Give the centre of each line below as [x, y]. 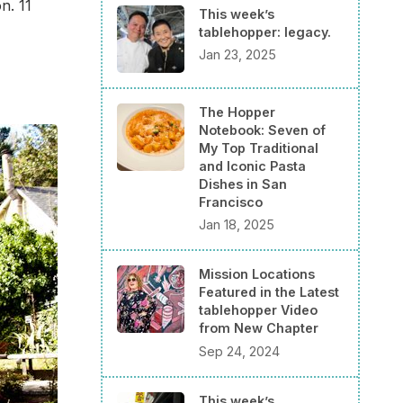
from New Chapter [259, 328]
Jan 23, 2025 [237, 55]
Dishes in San [243, 184]
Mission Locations [257, 274]
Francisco [231, 201]
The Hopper [237, 112]
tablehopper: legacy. [265, 31]
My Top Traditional [259, 148]
